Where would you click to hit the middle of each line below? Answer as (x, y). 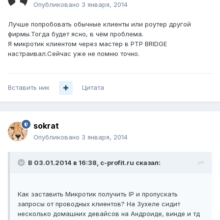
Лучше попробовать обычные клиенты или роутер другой (99, 24)
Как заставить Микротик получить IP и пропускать (98, 194)
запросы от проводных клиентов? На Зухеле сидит (99, 204)
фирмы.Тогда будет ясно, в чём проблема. (76, 34)
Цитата (93, 88)
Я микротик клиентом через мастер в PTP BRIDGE (87, 44)
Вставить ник (29, 88)
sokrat (46, 126)
